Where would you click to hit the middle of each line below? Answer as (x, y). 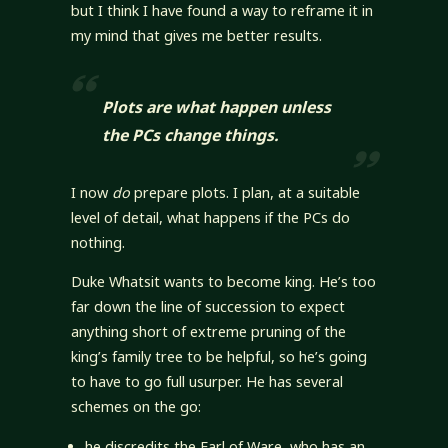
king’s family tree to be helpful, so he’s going (218, 357)
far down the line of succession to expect (207, 307)
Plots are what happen (191, 107)
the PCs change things (188, 135)
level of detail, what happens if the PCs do (210, 218)
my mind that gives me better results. (196, 35)
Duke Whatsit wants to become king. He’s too (223, 282)
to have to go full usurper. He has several (206, 382)
